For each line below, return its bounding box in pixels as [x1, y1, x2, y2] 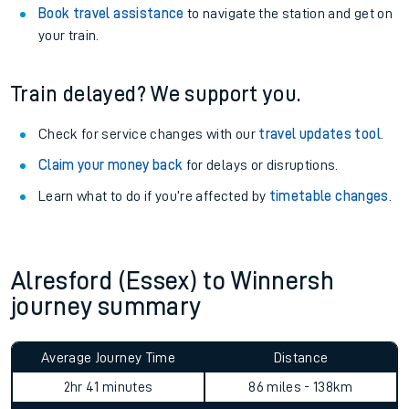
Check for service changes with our [38, 127, 259, 142]
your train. [38, 28, 100, 43]
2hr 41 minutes [63, 380, 153, 394]
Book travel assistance [38, 6, 184, 21]
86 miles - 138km [248, 380, 353, 394]
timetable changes [268, 189, 389, 204]
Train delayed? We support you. [11, 83, 301, 105]
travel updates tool [258, 127, 381, 142]
